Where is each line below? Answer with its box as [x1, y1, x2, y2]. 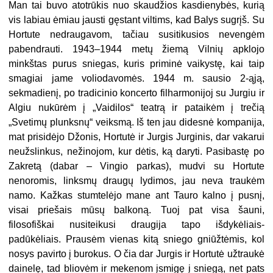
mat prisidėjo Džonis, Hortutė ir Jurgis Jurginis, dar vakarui [9, 132, 264, 143]
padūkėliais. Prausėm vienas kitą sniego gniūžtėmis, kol [9, 234, 264, 245]
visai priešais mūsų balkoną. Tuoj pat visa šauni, [9, 205, 264, 216]
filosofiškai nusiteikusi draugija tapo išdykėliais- [9, 219, 264, 230]
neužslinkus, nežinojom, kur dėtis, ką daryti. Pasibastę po [9, 146, 264, 157]
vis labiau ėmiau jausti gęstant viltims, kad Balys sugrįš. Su [9, 15, 264, 26]
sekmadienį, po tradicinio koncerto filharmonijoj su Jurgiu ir [9, 88, 264, 99]
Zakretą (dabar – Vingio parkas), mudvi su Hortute [9, 161, 264, 172]
